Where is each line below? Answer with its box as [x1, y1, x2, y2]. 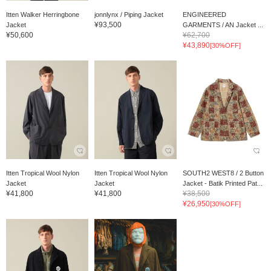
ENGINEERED [182, 10, 226, 18]
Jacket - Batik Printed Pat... [182, 179, 263, 187]
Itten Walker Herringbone [6, 10, 79, 18]
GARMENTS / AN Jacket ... [182, 21, 263, 28]
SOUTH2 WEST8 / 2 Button [182, 169, 264, 177]
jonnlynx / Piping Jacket [94, 10, 163, 18]
